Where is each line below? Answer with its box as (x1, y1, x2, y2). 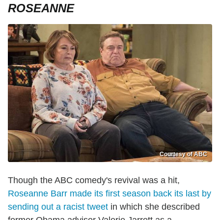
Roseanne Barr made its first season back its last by (8, 189, 211, 199)
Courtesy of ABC (160, 151, 207, 158)
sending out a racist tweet (8, 202, 108, 212)
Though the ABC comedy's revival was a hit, (8, 175, 180, 186)
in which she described (108, 202, 200, 212)
